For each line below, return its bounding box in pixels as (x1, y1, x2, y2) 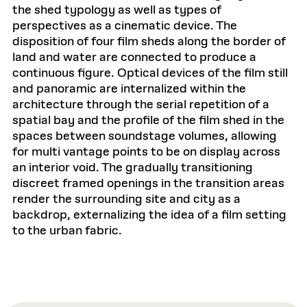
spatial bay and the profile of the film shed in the (12, 112, 284, 129)
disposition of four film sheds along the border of (12, 33, 286, 50)
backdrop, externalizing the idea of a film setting (12, 206, 286, 223)
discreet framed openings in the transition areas (12, 175, 284, 192)
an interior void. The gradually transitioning (12, 159, 253, 176)
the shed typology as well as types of (12, 1, 221, 19)
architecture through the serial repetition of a (12, 96, 269, 113)
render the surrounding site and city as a (12, 191, 241, 208)
